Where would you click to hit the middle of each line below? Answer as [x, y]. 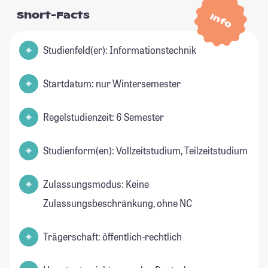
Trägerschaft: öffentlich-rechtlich [112, 237]
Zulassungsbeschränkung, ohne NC [118, 203]
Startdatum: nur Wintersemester [112, 84]
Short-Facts [53, 16]
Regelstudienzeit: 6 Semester [103, 117]
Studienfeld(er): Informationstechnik [120, 50]
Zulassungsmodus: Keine [96, 184]
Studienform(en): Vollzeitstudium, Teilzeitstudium [145, 151]
